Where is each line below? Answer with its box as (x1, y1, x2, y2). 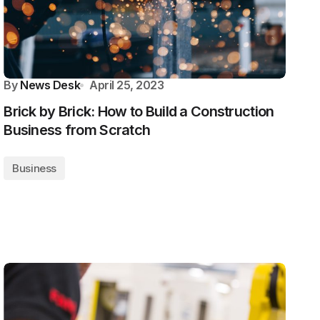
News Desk (20, 78, 81, 92)
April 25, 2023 (89, 78, 164, 92)
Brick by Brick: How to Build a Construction (4, 103, 274, 120)
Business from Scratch (4, 121, 151, 139)
